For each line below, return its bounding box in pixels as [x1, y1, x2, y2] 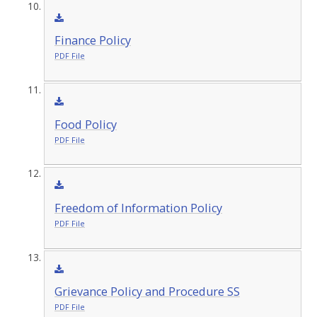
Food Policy [54, 116, 117, 132]
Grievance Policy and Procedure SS [54, 284, 240, 300]
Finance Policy [54, 33, 131, 49]
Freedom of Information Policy [54, 200, 222, 217]
